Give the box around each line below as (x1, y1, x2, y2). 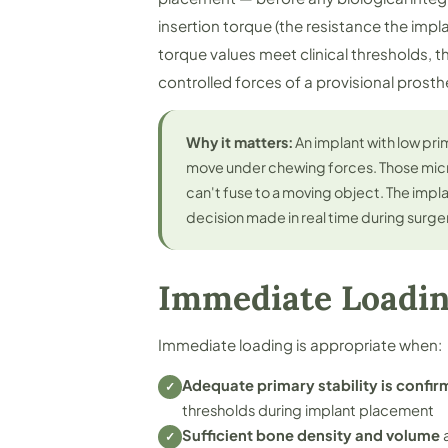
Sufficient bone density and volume (182, 426, 440, 444)
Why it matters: (186, 133, 293, 151)
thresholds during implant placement (182, 401, 434, 419)
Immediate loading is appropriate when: (158, 335, 442, 354)
